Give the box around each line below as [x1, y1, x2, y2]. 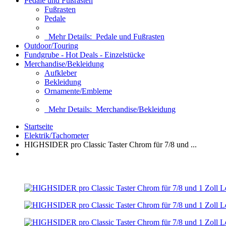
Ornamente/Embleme [44, 87, 112, 95]
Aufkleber [44, 69, 77, 77]
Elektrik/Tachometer [24, 131, 89, 140]
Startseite [24, 122, 53, 131]
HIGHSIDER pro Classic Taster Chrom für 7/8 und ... [24, 140, 197, 149]
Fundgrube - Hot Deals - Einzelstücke [24, 50, 145, 59]
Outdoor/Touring [24, 41, 78, 50]
